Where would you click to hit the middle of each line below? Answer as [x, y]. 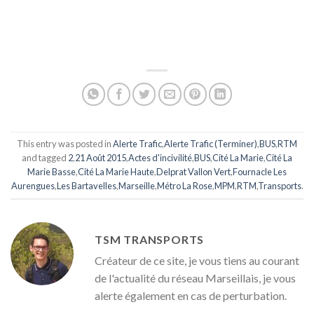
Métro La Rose [184, 186]
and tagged [45, 158]
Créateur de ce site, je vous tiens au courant [197, 260]
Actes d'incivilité [160, 158]
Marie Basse [52, 172]
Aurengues [33, 186]
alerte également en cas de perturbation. [191, 295]
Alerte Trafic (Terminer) [211, 144]
